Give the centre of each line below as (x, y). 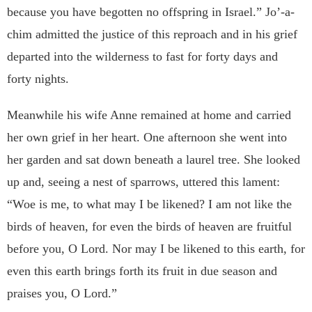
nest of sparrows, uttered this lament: (186, 182)
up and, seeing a (50, 182)
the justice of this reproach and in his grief (190, 34)
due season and (239, 271)
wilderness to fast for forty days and (187, 57)
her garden (36, 160)
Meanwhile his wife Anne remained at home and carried (149, 115)
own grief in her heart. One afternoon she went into (157, 138)
